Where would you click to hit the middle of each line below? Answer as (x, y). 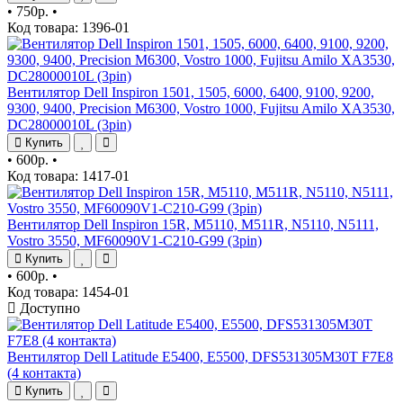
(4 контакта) (44, 372)
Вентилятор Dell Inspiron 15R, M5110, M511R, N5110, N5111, (193, 224)
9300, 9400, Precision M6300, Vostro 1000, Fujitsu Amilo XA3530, (201, 108)
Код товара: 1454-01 (68, 291)
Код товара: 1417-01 (68, 175)
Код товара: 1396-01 (68, 27)
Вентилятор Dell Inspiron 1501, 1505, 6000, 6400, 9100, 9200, (191, 92)
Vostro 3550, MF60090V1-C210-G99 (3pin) (134, 240)
